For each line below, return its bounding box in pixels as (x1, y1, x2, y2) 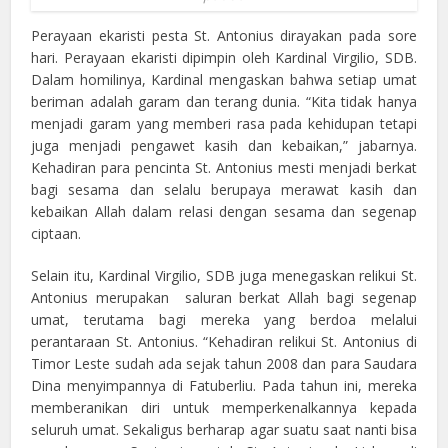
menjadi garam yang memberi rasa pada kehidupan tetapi (31, 113, 417, 133)
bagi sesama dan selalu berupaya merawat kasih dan (31, 179, 417, 199)
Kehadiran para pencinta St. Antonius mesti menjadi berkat (31, 157, 417, 177)
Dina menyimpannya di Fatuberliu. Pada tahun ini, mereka (31, 375, 417, 395)
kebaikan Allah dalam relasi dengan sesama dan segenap (31, 201, 417, 221)
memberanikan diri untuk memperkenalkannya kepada (31, 397, 417, 417)
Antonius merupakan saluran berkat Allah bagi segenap (31, 287, 417, 307)
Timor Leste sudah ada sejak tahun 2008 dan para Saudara (31, 353, 417, 373)
